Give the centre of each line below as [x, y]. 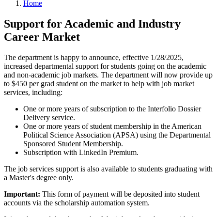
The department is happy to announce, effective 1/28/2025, [94, 57]
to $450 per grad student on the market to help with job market [99, 83]
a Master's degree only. [39, 177]
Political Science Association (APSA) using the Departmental [117, 135]
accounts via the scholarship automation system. [77, 202]
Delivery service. [49, 117]
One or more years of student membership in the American [112, 126]
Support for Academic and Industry [92, 23]
